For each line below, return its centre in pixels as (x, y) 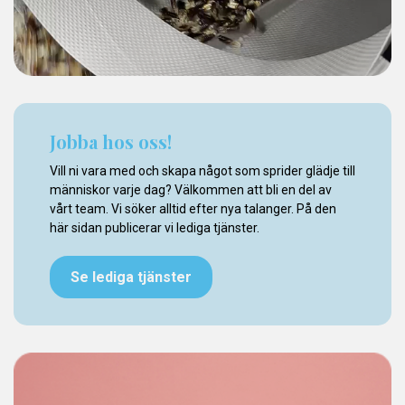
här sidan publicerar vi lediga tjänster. (155, 228)
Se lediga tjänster (131, 277)
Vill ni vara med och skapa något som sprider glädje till (202, 171)
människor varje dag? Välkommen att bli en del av (191, 190)
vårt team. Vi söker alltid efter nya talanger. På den (193, 209)
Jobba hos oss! (111, 141)
